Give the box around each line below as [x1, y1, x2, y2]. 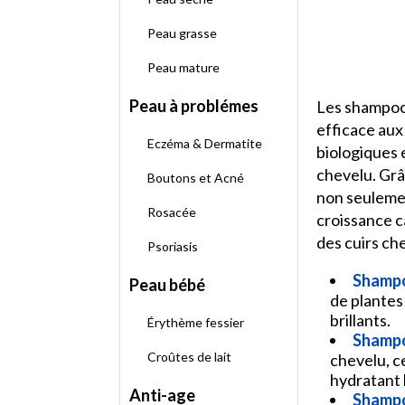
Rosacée [147, 204, 196, 220]
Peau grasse [147, 25, 217, 41]
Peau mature [147, 60, 220, 75]
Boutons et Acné [147, 170, 244, 185]
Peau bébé [129, 275, 205, 295]
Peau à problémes [129, 96, 259, 116]
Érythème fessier [147, 315, 244, 330]
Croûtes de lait [147, 349, 231, 364]
